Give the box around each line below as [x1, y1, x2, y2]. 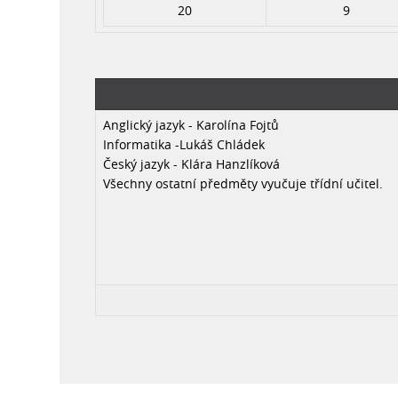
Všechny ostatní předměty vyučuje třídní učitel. [103, 175, 384, 193]
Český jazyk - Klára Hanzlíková [103, 155, 281, 173]
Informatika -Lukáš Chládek [103, 136, 266, 154]
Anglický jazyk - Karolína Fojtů [103, 116, 280, 134]
